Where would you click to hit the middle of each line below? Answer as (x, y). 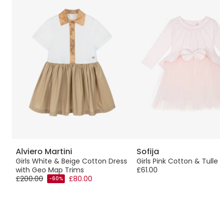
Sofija (148, 151)
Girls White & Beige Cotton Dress (71, 161)
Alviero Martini (44, 151)
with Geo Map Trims (50, 170)
